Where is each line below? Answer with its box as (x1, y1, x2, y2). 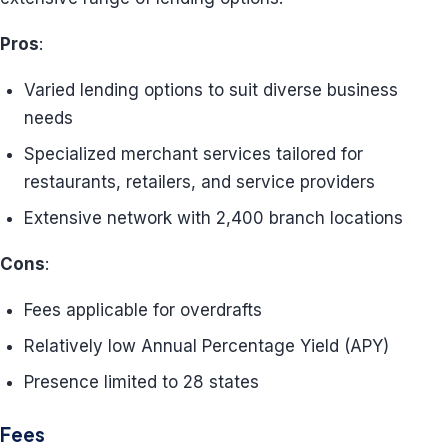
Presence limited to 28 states (24, 372, 259, 392)
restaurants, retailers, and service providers (24, 172, 375, 192)
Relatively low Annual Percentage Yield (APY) (24, 336, 389, 356)
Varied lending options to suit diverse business (24, 80, 398, 100)
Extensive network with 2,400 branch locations (24, 208, 403, 228)
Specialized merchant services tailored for (24, 144, 363, 164)
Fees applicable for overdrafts (24, 300, 262, 320)
